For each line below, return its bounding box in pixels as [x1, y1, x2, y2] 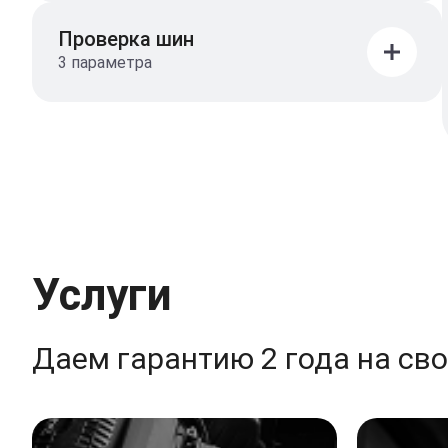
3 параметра [58, 52, 152, 72]
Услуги [32, 268, 172, 321]
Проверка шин [58, 26, 194, 51]
